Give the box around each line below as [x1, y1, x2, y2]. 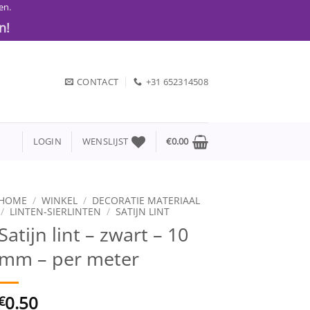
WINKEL [42, 194, 78, 207]
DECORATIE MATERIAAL [92, 194, 201, 207]
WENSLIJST [82, 135, 129, 147]
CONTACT [77, 75, 119, 88]
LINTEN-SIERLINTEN [10, 205, 102, 218]
